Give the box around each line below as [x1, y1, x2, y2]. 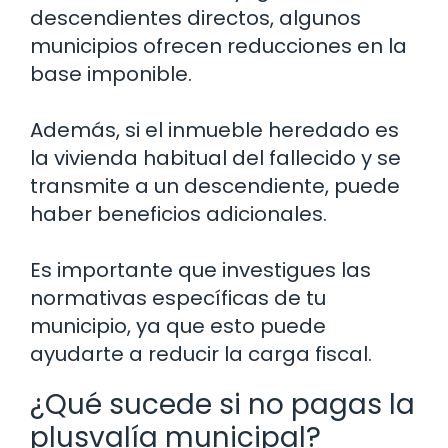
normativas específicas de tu [30, 283, 326, 312]
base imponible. [30, 59, 192, 88]
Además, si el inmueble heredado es [30, 115, 399, 144]
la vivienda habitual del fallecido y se [30, 143, 401, 172]
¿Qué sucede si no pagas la [30, 384, 415, 424]
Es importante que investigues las [30, 255, 371, 284]
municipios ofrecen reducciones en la [30, 31, 407, 60]
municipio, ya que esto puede [30, 311, 326, 340]
